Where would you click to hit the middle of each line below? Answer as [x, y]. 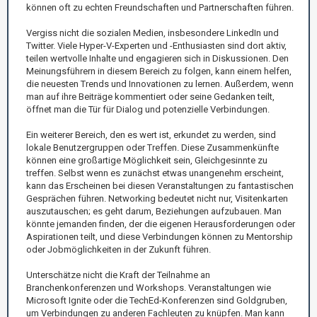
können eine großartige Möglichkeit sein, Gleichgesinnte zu [147, 160]
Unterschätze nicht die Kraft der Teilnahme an [118, 275]
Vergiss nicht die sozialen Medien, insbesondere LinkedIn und [152, 33]
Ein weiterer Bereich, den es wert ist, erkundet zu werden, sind [151, 134]
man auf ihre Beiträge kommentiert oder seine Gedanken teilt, [150, 96]
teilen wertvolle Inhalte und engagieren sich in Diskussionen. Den [157, 58]
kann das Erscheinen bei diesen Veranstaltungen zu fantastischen [160, 185]
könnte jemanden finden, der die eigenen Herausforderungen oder [161, 224]
